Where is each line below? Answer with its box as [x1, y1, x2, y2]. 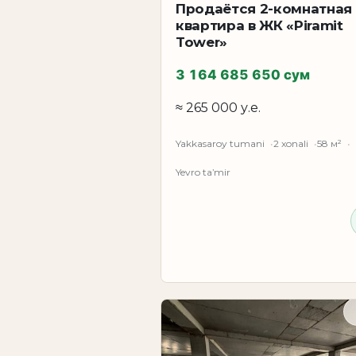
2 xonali [273, 137, 308, 150]
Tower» [176, 33, 227, 50]
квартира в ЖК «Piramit [176, 17, 343, 33]
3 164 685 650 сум [176, 66, 310, 83]
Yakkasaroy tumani [176, 137, 265, 150]
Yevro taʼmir [176, 165, 230, 178]
